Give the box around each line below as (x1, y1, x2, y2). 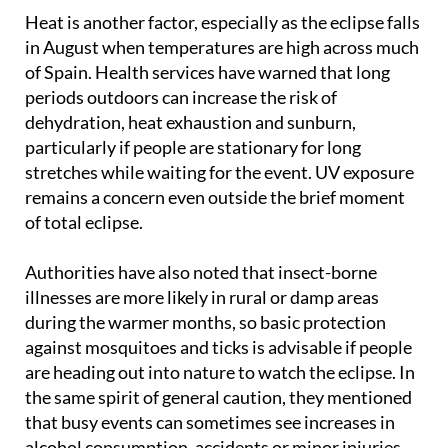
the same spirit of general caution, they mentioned (25, 422, 412, 445)
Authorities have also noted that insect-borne (25, 297, 377, 320)
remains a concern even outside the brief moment (25, 222, 405, 245)
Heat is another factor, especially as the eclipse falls (25, 47, 420, 70)
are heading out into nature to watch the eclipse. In (25, 397, 415, 420)
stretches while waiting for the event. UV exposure (25, 197, 414, 220)
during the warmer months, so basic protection (25, 347, 386, 370)
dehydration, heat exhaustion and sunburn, (25, 147, 356, 170)
